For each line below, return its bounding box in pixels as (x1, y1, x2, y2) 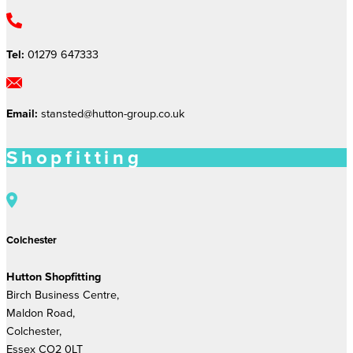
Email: (6, 105, 38, 123)
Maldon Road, (6, 303, 75, 321)
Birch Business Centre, (6, 285, 119, 303)
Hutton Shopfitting (6, 267, 101, 285)
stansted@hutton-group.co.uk (38, 105, 184, 123)
